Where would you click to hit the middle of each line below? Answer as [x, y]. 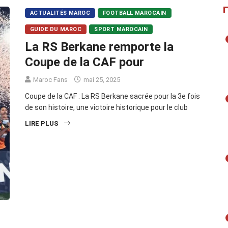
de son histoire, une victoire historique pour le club [106, 108]
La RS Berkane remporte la [99, 47]
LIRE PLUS [42, 124]
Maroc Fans [50, 80]
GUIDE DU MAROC [56, 30]
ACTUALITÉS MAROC [60, 13]
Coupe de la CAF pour [84, 62]
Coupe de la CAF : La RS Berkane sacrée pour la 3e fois [112, 96]
